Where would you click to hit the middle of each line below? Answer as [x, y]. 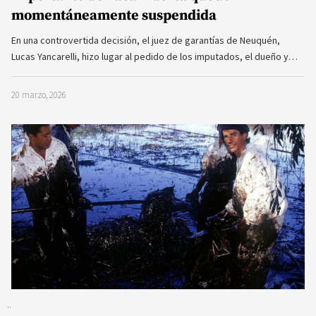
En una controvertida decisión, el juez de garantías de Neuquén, [146, 40]
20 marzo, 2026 [39, 95]
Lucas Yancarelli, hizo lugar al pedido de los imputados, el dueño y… [154, 56]
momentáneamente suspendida [114, 15]
